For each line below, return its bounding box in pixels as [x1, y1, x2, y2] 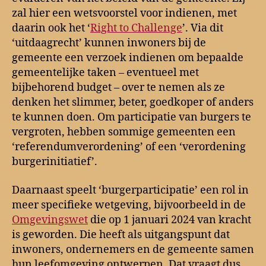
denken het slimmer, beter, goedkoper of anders [12, 96, 254, 110]
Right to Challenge [90, 21, 182, 36]
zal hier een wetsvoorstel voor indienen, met [12, 7, 237, 21]
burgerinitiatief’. [12, 155, 97, 169]
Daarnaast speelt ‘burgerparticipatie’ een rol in [12, 183, 249, 197]
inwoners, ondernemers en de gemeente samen [12, 242, 254, 256]
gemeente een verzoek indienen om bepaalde [12, 51, 243, 65]
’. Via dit [182, 21, 223, 36]
